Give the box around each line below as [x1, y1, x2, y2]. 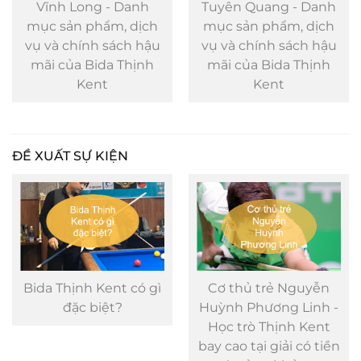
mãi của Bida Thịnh [31, 56, 154, 73]
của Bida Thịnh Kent [203, 56, 334, 73]
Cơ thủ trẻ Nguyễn [31, 280, 153, 296]
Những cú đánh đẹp [203, 280, 334, 296]
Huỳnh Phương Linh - [23, 299, 162, 315]
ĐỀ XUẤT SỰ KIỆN [12, 147, 128, 164]
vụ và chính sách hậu [24, 37, 160, 53]
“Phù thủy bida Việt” [203, 318, 334, 334]
